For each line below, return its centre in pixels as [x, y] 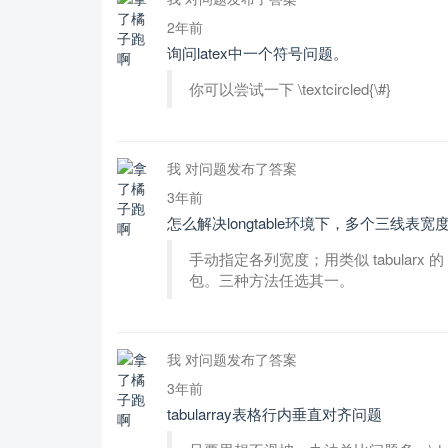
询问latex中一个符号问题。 [257, 52]
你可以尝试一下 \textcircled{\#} [290, 88]
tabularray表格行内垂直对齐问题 [274, 413]
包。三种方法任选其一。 [271, 279]
